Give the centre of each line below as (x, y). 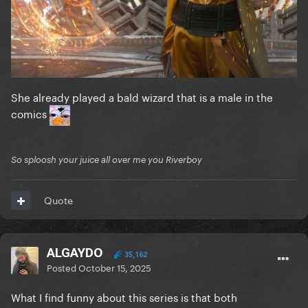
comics (30, 113)
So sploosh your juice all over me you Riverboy (107, 160)
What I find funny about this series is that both (124, 297)
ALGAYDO (75, 253)
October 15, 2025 (115, 267)
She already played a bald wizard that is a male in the (142, 97)
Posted (63, 267)
